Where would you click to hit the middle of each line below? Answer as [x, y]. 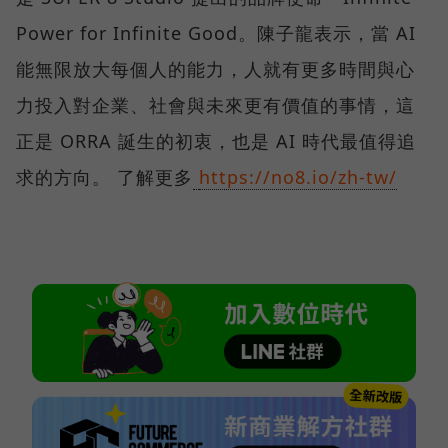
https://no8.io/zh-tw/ [298, 177]
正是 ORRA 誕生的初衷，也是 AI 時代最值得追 [216, 141]
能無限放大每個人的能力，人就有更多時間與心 [215, 69]
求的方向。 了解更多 [104, 177]
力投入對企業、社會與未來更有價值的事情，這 [215, 105]
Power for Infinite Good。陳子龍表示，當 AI [216, 33]
